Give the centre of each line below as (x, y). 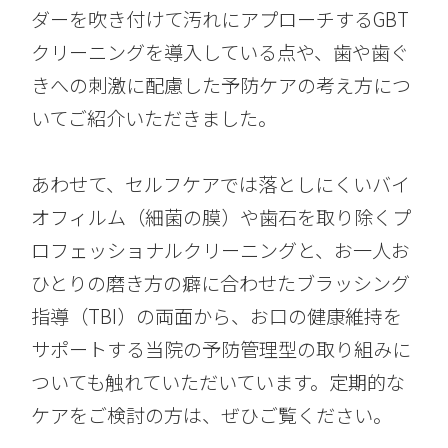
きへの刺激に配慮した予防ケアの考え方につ (221, 84)
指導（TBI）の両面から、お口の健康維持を (217, 315)
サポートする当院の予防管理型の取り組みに (221, 348)
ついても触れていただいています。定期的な (218, 381)
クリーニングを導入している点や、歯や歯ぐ (220, 51)
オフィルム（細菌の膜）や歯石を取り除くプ (221, 216)
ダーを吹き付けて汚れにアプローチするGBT (220, 18)
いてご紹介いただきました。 (154, 117)
